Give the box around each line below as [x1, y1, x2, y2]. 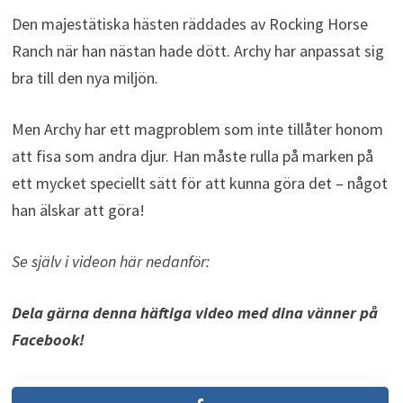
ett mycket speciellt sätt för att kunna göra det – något [11, 173, 388, 194]
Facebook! [11, 329, 85, 351]
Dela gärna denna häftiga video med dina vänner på [11, 302, 378, 324]
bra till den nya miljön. [11, 67, 158, 89]
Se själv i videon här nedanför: [11, 251, 210, 273]
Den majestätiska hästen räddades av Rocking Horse [11, 13, 368, 35]
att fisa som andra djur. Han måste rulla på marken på [11, 146, 373, 167]
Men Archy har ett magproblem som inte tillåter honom [11, 119, 383, 140]
